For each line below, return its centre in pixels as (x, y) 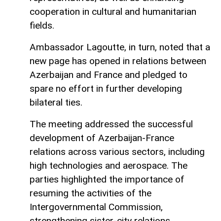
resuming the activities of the (91, 193)
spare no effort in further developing (106, 88)
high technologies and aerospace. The (109, 165)
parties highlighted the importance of (107, 179)
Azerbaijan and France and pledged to (109, 74)
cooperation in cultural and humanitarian (113, 11)
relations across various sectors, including (117, 151)
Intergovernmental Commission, (96, 207)
